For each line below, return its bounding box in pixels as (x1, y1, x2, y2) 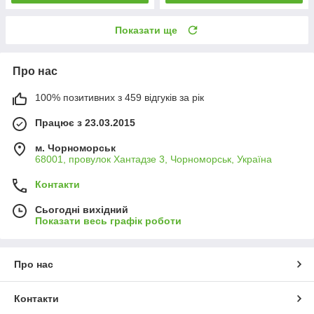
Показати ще (115, 24, 177, 36)
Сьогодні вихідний (35, 203, 128, 215)
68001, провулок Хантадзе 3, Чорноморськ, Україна (35, 153, 272, 165)
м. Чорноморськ (35, 142, 116, 153)
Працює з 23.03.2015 (35, 116, 135, 128)
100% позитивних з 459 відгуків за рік (35, 91, 204, 103)
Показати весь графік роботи (35, 214, 182, 226)
